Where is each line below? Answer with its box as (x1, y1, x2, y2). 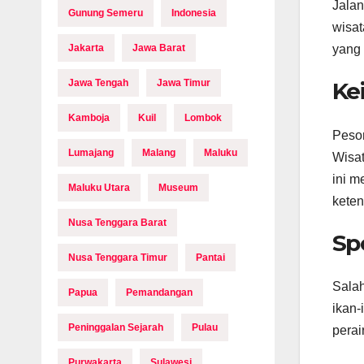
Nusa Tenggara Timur (68, 252, 167, 263)
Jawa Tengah (68, 77, 128, 89)
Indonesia (171, 7, 216, 19)
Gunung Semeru (68, 7, 143, 19)
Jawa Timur (157, 77, 210, 89)
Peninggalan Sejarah (68, 322, 163, 333)
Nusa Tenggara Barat (68, 217, 167, 228)
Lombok (184, 112, 222, 123)
